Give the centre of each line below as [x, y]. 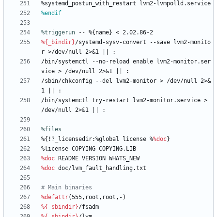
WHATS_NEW [124, 159]
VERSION [94, 159]
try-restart [111, 101]
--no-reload [111, 62]
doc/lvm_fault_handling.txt [102, 168]
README [68, 159]
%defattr [55, 197]
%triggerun [58, 33]
